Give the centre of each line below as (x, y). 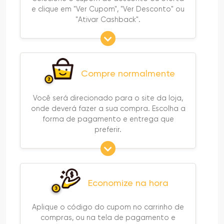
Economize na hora (128, 183)
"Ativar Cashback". (108, 19)
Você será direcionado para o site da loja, (108, 98)
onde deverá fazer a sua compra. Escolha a (108, 109)
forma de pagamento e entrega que (108, 119)
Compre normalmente (128, 73)
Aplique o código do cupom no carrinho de (108, 207)
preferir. (108, 130)
